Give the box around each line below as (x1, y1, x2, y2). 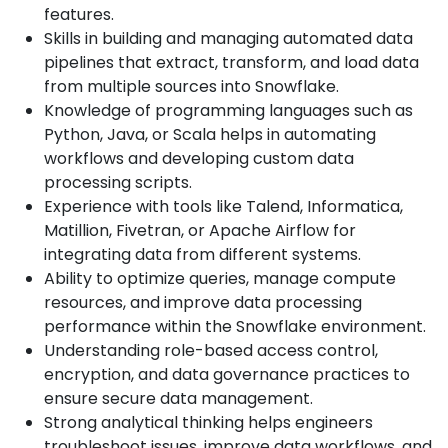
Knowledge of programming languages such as (44, 99, 413, 123)
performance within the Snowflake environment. (44, 315, 426, 339)
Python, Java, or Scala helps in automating (44, 123, 376, 147)
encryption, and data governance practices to (44, 363, 410, 387)
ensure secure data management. (44, 387, 313, 411)
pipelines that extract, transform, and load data (44, 51, 419, 75)
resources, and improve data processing (44, 291, 362, 315)
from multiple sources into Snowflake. (44, 75, 339, 99)
